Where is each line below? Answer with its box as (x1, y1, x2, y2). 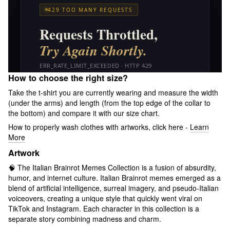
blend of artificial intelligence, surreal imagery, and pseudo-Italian (8, 183, 219, 194)
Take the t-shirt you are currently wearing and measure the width (8, 87, 218, 98)
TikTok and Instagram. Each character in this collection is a (8, 203, 199, 214)
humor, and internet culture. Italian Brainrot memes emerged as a (8, 172, 221, 183)
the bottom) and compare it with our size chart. (8, 108, 160, 119)
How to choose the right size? (8, 72, 128, 84)
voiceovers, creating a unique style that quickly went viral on (8, 193, 202, 204)
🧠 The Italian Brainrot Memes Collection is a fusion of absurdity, (8, 162, 216, 173)
